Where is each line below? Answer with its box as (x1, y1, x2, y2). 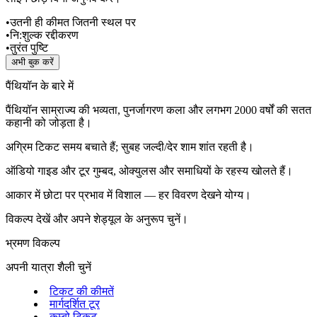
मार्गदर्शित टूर (50, 297, 100, 310)
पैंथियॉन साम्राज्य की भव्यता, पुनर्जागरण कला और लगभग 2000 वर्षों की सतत (6, 103, 311, 116)
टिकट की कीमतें (50, 284, 114, 297)
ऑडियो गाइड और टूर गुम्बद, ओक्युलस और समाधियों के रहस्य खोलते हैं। (6, 164, 293, 177)
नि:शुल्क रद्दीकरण (10, 29, 79, 42)
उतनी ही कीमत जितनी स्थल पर (10, 16, 136, 29)
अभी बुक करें (11, 57, 54, 68)
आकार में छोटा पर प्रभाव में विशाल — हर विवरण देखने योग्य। (6, 188, 251, 201)
